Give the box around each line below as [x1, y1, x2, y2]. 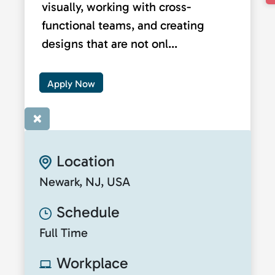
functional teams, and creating [42, 17, 204, 33]
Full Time [39, 225, 88, 240]
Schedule [56, 202, 120, 222]
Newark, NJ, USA [39, 174, 130, 189]
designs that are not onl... [42, 36, 177, 51]
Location [56, 151, 115, 171]
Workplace [56, 253, 128, 273]
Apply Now [47, 77, 95, 90]
